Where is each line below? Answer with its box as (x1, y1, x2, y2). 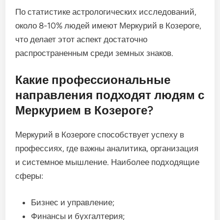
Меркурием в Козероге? (15, 103, 154, 118)
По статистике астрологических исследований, (15, 6, 197, 17)
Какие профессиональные (15, 73, 171, 87)
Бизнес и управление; (31, 197, 115, 207)
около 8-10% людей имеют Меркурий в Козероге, (15, 20, 202, 30)
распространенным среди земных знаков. (15, 48, 174, 58)
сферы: (15, 171, 44, 181)
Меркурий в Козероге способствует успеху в (15, 130, 185, 140)
